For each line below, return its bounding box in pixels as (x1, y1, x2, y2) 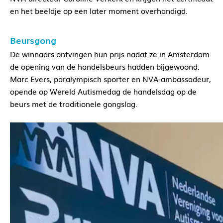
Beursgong (10, 33, 56, 47)
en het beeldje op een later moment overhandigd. (10, 5, 188, 16)
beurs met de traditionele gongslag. (10, 98, 137, 110)
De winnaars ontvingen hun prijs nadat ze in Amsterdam (10, 48, 210, 60)
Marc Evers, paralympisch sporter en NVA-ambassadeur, (10, 73, 211, 85)
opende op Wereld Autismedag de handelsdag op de (10, 86, 197, 97)
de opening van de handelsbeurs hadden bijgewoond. (10, 61, 200, 72)
